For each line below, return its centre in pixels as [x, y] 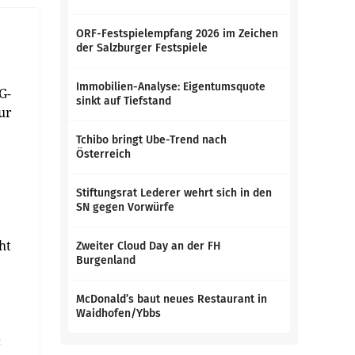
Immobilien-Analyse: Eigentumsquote [171, 87]
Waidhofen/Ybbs [118, 313]
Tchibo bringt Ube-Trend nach [151, 140]
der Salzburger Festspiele [142, 48]
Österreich [103, 154]
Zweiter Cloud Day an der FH [148, 246]
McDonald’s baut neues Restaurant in [172, 299]
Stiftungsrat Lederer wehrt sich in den [174, 193]
